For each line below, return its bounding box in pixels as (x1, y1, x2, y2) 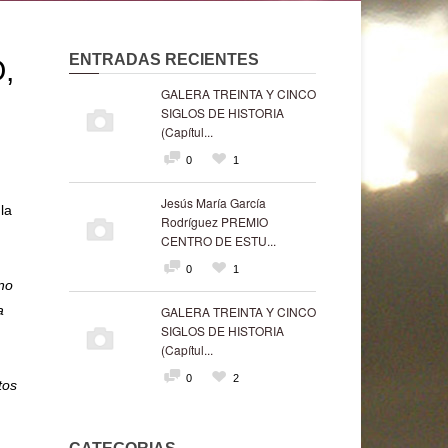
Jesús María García (160, 194, 266, 211)
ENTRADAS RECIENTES (68, 51, 259, 68)
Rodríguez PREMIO (160, 213, 268, 230)
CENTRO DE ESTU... (160, 232, 276, 249)
